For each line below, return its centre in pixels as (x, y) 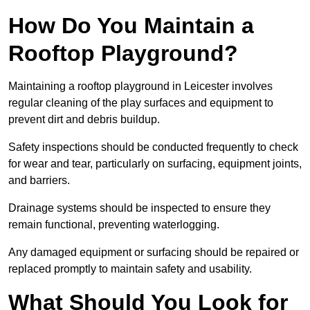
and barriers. (40, 181)
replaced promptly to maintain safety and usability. (130, 269)
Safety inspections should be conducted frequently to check (153, 147)
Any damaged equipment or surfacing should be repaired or (154, 253)
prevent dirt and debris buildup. (85, 120)
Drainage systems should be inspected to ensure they (139, 208)
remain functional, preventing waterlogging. (115, 225)
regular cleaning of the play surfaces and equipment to (141, 103)
